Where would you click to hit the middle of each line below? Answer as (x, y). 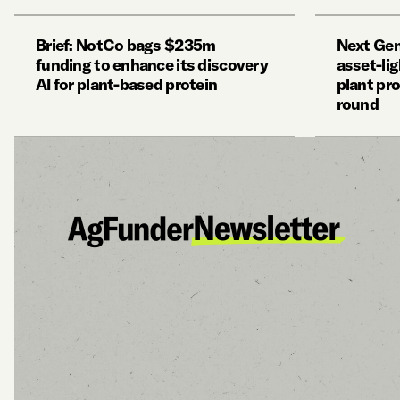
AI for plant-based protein (127, 84)
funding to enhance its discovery (152, 65)
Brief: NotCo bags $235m (126, 45)
